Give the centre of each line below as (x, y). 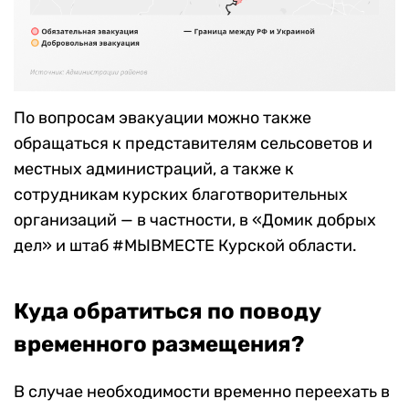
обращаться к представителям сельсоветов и (193, 144)
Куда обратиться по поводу (168, 312)
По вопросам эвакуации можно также (163, 118)
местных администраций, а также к (154, 169)
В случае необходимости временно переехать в (202, 392)
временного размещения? (159, 345)
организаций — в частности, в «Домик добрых (195, 220)
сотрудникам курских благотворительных (181, 195)
